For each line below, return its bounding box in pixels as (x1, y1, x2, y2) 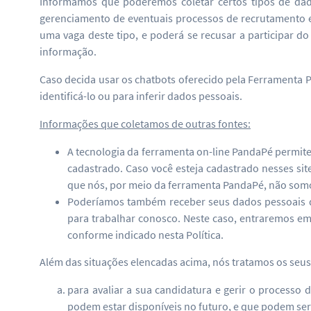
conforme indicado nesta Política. (67, 228, 224, 242)
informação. (40, 44, 96, 59)
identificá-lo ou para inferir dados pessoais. (40, 89, 242, 103)
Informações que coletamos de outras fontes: (40, 117, 251, 131)
